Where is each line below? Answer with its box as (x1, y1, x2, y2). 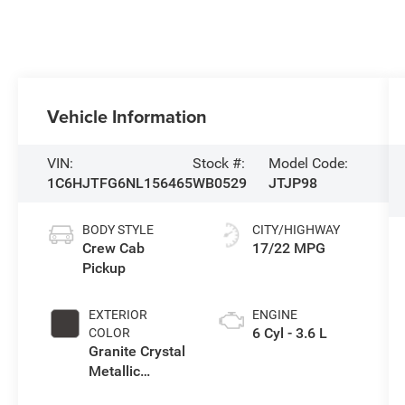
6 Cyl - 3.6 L (251, 325, 327, 343)
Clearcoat (89, 382, 152, 400)
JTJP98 (268, 174, 317, 193)
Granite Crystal (89, 343, 186, 361)
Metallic (89, 363, 141, 381)
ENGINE (251, 307, 297, 323)
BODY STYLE (82, 222, 155, 238)
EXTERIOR (89, 307, 148, 323)
